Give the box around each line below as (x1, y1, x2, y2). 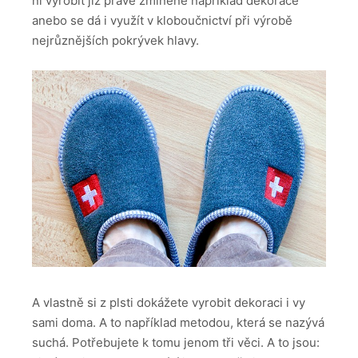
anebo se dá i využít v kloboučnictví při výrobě (32, 12, 292, 28)
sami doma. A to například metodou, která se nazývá (32, 315, 324, 331)
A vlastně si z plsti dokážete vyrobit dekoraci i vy (32, 295, 305, 311)
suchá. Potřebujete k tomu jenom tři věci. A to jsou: (32, 335, 320, 351)
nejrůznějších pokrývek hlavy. (32, 32, 199, 48)
